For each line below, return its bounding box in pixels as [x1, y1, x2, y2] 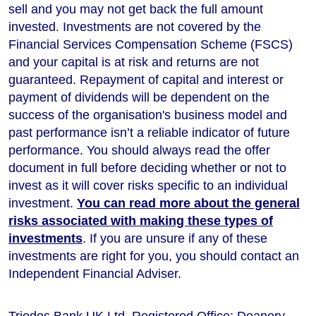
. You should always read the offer [80, 142, 270, 157]
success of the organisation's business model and [8, 107, 287, 122]
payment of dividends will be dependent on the [8, 90, 269, 104]
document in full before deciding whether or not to [8, 160, 286, 175]
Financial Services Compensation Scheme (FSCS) [8, 37, 293, 51]
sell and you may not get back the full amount [8, 1, 263, 16]
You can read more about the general [77, 195, 300, 210]
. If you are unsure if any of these [83, 231, 267, 245]
